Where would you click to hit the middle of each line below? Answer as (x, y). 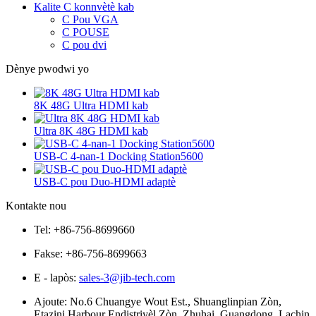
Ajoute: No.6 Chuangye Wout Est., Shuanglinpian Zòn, (158, 301)
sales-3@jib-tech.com (127, 277)
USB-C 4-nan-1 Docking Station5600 (119, 156)
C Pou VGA (90, 19)
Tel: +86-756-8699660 (84, 229)
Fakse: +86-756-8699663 (90, 253)
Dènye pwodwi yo (47, 68)
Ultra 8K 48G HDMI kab (91, 130)
